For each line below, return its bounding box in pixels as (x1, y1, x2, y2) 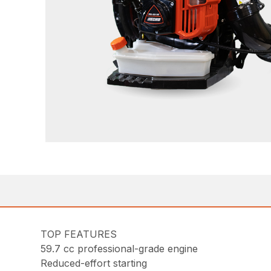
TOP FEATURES (41, 228, 117, 241)
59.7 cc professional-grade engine (41, 243, 198, 255)
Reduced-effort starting (41, 257, 148, 270)
